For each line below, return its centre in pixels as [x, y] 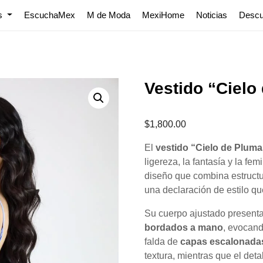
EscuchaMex [49, 15]
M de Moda [108, 15]
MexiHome [163, 15]
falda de [163, 242]
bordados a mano [184, 227]
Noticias [211, 15]
